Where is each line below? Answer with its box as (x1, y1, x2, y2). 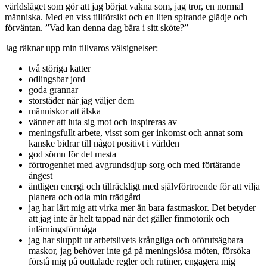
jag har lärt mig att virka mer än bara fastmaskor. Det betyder (29, 202, 256, 213)
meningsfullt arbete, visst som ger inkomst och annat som (29, 127, 243, 138)
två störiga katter (29, 63, 91, 73)
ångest (29, 170, 52, 181)
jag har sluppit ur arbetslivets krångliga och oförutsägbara (29, 234, 243, 245)
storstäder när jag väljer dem (29, 95, 134, 105)
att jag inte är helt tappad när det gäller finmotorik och (29, 213, 229, 223)
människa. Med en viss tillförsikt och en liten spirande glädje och (5, 11, 247, 22)
